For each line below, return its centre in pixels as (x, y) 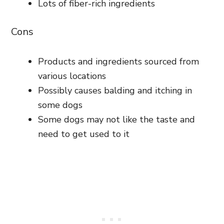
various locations (72, 76)
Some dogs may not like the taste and (116, 119)
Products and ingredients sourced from (118, 61)
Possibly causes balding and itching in (115, 90)
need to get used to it (84, 134)
